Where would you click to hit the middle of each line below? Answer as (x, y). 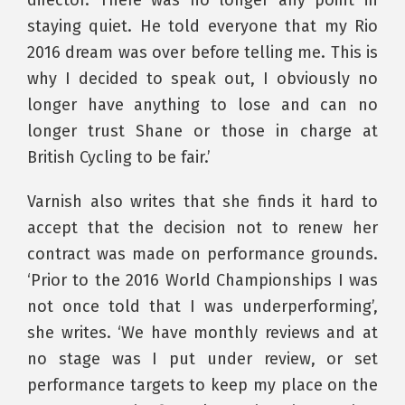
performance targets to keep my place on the (202, 385)
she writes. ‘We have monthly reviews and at (202, 332)
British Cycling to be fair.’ (119, 157)
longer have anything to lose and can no (202, 104)
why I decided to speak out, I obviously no (202, 78)
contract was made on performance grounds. (202, 254)
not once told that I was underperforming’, (202, 306)
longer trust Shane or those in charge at (202, 131)
